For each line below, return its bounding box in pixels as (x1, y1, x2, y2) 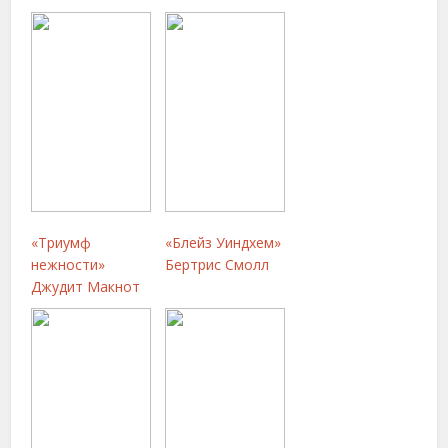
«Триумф (31, 232, 92, 252)
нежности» (31, 254, 106, 274)
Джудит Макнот (31, 276, 141, 296)
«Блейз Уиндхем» (165, 232, 282, 252)
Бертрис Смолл (165, 254, 270, 274)
